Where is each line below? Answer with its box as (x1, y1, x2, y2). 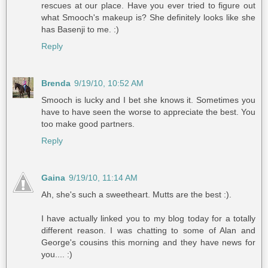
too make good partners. (41, 119, 135, 129)
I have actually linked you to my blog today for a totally (41, 214, 255, 224)
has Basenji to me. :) (41, 25, 119, 35)
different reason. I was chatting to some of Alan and (41, 226, 255, 236)
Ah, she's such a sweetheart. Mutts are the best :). (41, 190, 232, 200)
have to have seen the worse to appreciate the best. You (41, 107, 255, 117)
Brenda (41, 78, 71, 89)
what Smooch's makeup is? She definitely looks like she (41, 13, 255, 23)
